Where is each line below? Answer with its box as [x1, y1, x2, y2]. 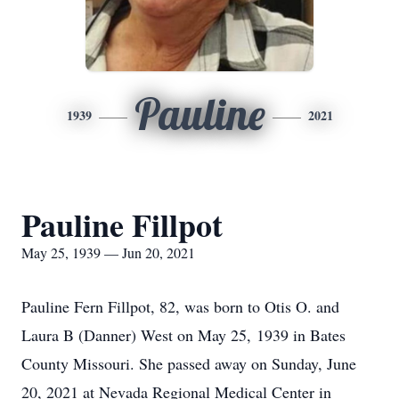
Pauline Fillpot [21, 201, 223, 248]
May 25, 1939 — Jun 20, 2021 [21, 243, 195, 262]
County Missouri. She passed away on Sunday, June [21, 353, 356, 374]
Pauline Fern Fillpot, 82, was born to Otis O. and [21, 296, 339, 317]
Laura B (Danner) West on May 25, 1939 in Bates [21, 324, 346, 346]
